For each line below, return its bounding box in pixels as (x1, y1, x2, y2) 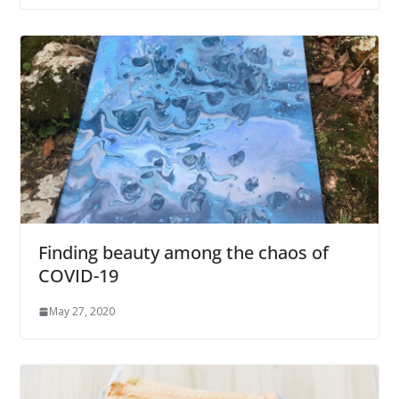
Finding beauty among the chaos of (37, 240, 329, 265)
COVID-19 (37, 264, 118, 289)
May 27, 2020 (48, 304, 115, 320)
